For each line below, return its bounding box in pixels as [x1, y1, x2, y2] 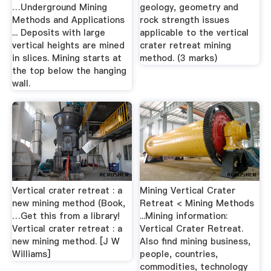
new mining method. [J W [11, 235, 120, 247]
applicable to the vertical [140, 26, 249, 39]
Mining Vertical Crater [140, 184, 236, 197]
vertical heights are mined [11, 39, 125, 51]
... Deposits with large [11, 26, 105, 39]
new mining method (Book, [11, 197, 125, 209]
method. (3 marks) [140, 51, 218, 64]
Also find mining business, [140, 235, 251, 247]
